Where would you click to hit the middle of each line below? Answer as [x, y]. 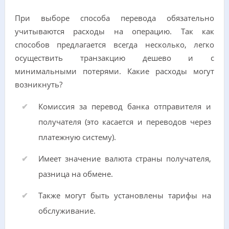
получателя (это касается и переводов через [125, 122]
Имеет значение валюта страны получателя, [125, 159]
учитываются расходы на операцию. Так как [114, 31]
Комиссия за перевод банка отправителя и [125, 107]
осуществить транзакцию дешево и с [114, 58]
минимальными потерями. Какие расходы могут [114, 71]
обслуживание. [67, 211]
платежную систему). [77, 137]
